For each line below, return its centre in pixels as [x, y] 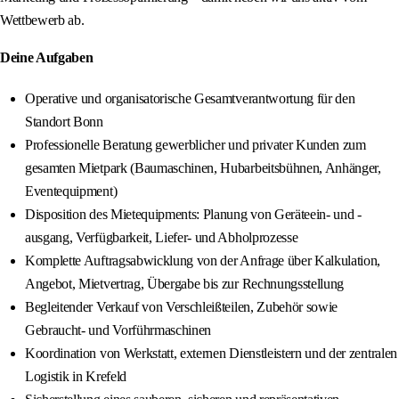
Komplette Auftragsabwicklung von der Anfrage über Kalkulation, [203, 261]
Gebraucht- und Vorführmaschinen [118, 330]
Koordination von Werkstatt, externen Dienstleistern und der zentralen [211, 354]
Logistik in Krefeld [76, 377]
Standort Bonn [64, 122]
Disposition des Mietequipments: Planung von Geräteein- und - [193, 215]
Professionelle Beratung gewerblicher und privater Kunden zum [195, 145]
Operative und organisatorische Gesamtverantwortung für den [190, 99]
